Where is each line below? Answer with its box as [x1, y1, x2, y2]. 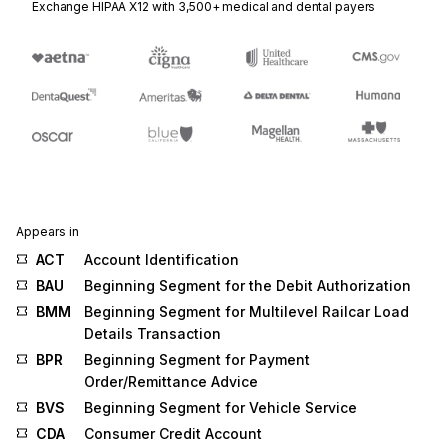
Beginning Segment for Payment [84, 351, 310, 369]
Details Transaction [84, 325, 221, 343]
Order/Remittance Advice [84, 373, 258, 391]
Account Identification [84, 251, 239, 269]
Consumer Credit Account [84, 425, 262, 443]
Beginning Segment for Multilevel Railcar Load [84, 303, 409, 321]
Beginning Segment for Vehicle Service [84, 399, 357, 417]
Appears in [16, 224, 79, 240]
